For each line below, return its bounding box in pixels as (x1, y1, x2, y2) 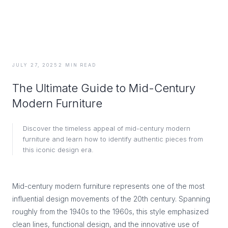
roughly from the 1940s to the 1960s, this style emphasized (12, 207, 209, 216)
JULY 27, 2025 (12, 62, 58, 68)
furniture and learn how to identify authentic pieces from (23, 135, 203, 143)
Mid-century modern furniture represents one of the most (12, 182, 205, 190)
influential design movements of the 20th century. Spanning (12, 194, 210, 203)
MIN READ (65, 62, 96, 68)
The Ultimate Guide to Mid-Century (12, 81, 195, 95)
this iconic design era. (23, 146, 94, 154)
